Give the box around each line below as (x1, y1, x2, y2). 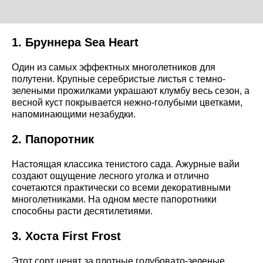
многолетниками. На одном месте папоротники (12, 194, 217, 205)
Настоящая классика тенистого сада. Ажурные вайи (12, 159, 240, 170)
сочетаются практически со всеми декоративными (12, 183, 231, 193)
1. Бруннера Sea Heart (12, 36, 139, 49)
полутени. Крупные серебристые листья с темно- (12, 74, 225, 85)
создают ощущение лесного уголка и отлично (12, 171, 209, 181)
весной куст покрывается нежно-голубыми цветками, (12, 97, 242, 108)
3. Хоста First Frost (12, 230, 121, 243)
